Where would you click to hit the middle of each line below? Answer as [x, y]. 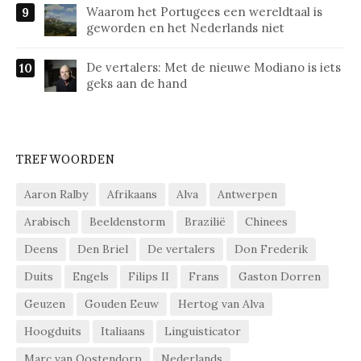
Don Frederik [271, 249]
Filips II [149, 277]
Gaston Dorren [280, 277]
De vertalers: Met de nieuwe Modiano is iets [214, 68]
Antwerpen [247, 195]
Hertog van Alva [221, 304]
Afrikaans [132, 195]
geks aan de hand [137, 84]
